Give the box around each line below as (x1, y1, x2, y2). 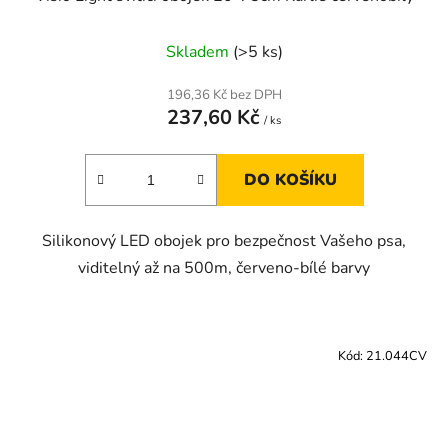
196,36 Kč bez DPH (166, 86, 282, 105)
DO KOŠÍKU (243, 169, 337, 192)
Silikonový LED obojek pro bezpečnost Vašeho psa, (42, 230, 406, 253)
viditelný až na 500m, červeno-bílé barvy (78, 257, 370, 280)
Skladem (165, 41, 233, 64)
